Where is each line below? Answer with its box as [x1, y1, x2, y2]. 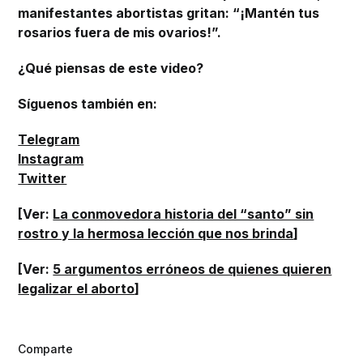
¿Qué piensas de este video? [18, 59, 204, 76]
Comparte [18, 341, 74, 356]
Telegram [18, 130, 80, 147]
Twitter [18, 169, 67, 186]
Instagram [18, 150, 84, 167]
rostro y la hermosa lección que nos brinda [18, 224, 294, 241]
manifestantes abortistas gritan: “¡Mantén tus [18, 4, 320, 21]
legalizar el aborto [18, 280, 135, 297]
